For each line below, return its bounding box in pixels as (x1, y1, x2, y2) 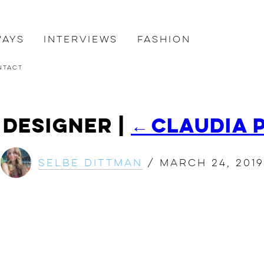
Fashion (137, 34, 191, 45)
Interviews (44, 34, 118, 45)
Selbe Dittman (38, 156, 143, 169)
